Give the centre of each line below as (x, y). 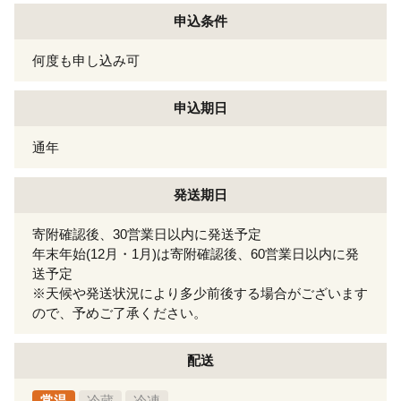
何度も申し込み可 (86, 60)
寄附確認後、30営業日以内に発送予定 (147, 234)
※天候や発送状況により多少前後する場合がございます (200, 293)
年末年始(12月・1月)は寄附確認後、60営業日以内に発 (196, 253)
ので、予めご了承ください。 (119, 312)
